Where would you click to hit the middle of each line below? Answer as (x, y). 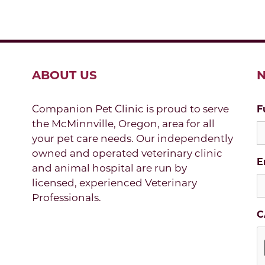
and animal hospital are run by (109, 168)
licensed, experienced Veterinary (114, 182)
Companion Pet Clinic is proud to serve (130, 109)
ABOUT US (64, 75)
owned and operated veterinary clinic (127, 153)
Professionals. (66, 197)
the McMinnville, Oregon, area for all (123, 123)
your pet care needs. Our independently (132, 138)
